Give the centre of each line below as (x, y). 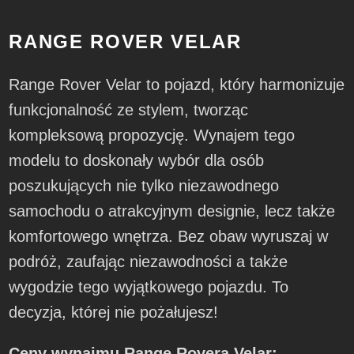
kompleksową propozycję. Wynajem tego (152, 136)
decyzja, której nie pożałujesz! (114, 313)
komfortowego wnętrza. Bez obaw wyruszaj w (169, 237)
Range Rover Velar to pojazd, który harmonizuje (177, 85)
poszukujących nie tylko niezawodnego (144, 186)
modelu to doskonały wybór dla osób (137, 161)
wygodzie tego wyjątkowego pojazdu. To (149, 287)
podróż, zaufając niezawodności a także (149, 262)
